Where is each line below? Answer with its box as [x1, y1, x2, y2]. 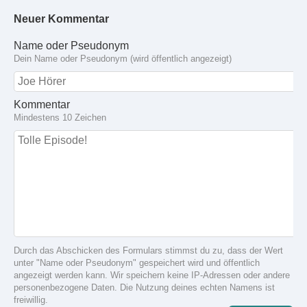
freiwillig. [14, 295, 48, 306]
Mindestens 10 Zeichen [14, 112, 106, 123]
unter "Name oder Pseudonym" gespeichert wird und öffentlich [14, 258, 260, 269]
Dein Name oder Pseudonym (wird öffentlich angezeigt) [14, 53, 232, 64]
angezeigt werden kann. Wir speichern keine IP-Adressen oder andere [14, 270, 290, 281]
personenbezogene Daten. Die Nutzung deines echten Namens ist [14, 282, 275, 293]
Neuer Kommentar [14, 13, 109, 25]
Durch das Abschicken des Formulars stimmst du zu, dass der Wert [14, 245, 283, 256]
